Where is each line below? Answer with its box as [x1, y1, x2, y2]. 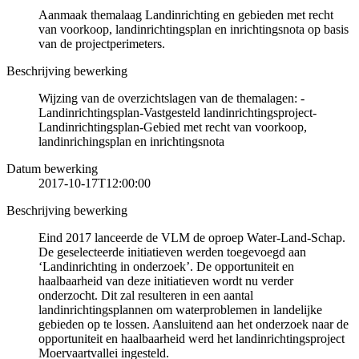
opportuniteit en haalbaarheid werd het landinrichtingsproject [38, 332, 345, 346]
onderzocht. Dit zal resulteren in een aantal [38, 288, 253, 303]
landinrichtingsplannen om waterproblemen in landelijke [38, 303, 322, 317]
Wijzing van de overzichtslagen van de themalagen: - [38, 91, 305, 106]
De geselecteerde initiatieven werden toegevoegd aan [38, 245, 306, 260]
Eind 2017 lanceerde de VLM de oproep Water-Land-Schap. [38, 231, 345, 245]
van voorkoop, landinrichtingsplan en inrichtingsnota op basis [38, 22, 349, 37]
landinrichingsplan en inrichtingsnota [38, 135, 224, 149]
